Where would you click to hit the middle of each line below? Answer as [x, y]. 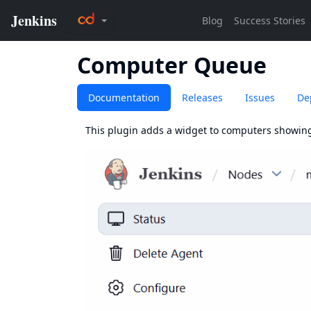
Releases [202, 98]
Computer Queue [172, 65]
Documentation [124, 98]
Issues [260, 98]
